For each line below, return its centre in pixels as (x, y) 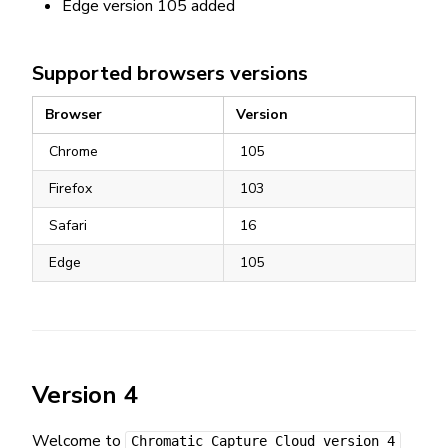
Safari (68, 225)
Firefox (70, 188)
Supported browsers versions (170, 73)
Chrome (73, 151)
